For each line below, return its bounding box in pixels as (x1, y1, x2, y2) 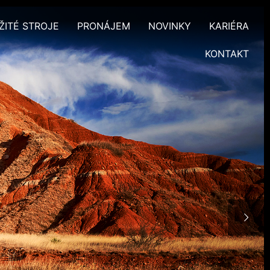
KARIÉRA (209, 20, 249, 32)
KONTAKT (204, 48, 249, 60)
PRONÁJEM (77, 20, 130, 32)
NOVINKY (148, 20, 191, 32)
